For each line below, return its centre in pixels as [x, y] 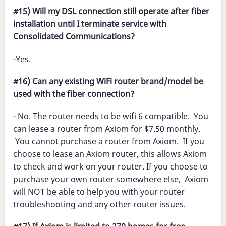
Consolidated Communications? [74, 37]
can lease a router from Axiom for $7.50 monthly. [107, 129]
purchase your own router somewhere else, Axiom [111, 179]
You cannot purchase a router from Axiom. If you [109, 142]
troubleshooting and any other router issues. [99, 205]
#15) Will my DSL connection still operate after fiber [111, 11]
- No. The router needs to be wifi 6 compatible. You [111, 116]
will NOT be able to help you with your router [99, 192]
